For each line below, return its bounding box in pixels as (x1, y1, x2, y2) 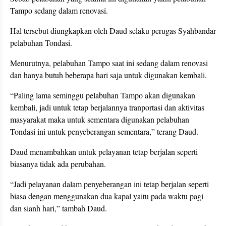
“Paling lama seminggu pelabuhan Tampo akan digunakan (10, 89, 195, 100)
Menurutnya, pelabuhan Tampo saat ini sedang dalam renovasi (10, 57, 208, 68)
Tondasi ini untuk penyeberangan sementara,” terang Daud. (10, 126, 198, 137)
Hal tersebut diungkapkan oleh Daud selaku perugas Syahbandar (10, 25, 216, 36)
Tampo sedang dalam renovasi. (10, 5, 108, 16)
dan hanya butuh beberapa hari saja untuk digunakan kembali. (10, 69, 207, 80)
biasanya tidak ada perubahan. (10, 158, 106, 169)
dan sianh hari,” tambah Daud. (10, 202, 107, 213)
